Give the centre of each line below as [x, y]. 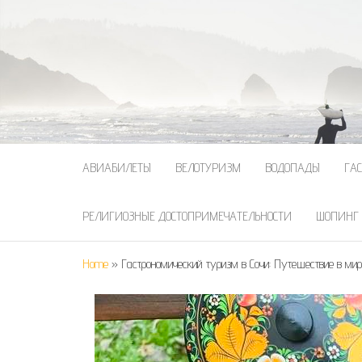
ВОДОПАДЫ [293, 168]
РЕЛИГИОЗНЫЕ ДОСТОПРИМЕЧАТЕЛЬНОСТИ [187, 216]
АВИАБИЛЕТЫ [117, 168]
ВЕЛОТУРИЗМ [208, 168]
